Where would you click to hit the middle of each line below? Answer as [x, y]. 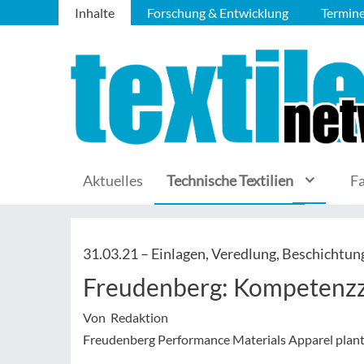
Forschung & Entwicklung [218, 13]
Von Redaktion [126, 317]
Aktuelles [113, 180]
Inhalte [95, 13]
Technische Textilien [230, 180]
